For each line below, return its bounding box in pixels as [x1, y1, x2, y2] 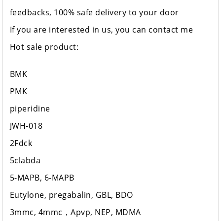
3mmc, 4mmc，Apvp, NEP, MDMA [9, 207, 141, 218]
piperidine [9, 103, 50, 114]
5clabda [9, 155, 41, 166]
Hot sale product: [9, 41, 79, 53]
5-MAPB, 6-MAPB [9, 172, 74, 184]
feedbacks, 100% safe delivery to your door [9, 7, 179, 18]
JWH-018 [9, 120, 43, 132]
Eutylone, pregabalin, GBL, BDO [9, 189, 133, 201]
